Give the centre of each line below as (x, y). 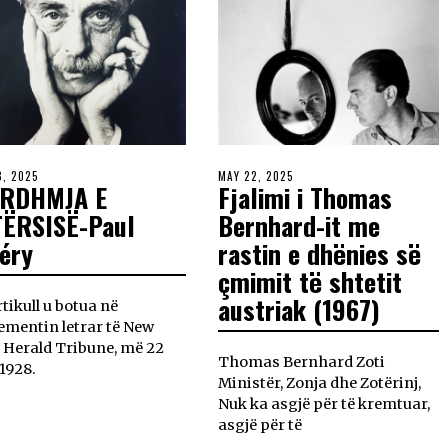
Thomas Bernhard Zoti (302, 361)
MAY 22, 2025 (256, 175)
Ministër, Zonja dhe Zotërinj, (320, 382)
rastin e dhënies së (320, 253)
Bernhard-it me (299, 225)
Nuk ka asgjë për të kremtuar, (324, 403)
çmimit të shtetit (310, 281)
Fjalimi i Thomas (305, 197)
